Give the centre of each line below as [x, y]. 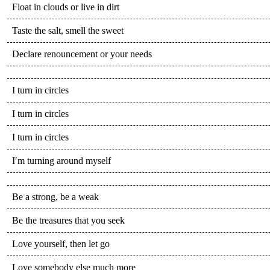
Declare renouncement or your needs [82, 54]
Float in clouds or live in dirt [66, 7]
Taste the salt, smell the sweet [68, 30]
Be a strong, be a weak [55, 196]
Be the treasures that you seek [68, 220]
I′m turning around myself [61, 160]
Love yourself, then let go [61, 243]
